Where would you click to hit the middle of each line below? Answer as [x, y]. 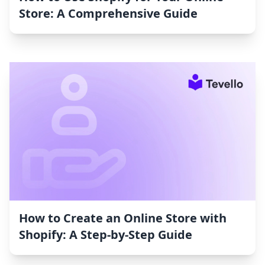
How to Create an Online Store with [123, 218]
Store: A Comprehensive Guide [108, 14]
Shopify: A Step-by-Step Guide [106, 235]
